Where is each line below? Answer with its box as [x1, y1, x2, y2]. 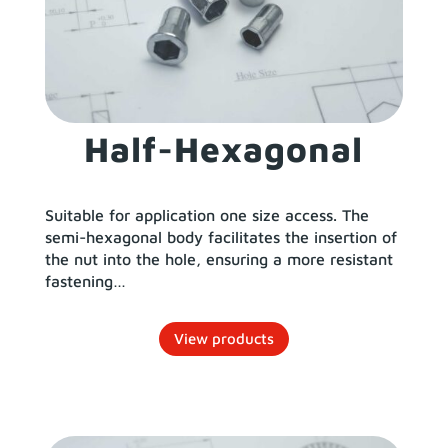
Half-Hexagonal [84, 127, 364, 169]
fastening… [44, 271, 126, 290]
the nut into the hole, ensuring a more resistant [44, 249, 393, 268]
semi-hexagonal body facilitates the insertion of [44, 227, 397, 246]
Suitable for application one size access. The [44, 205, 369, 224]
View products [173, 330, 274, 348]
